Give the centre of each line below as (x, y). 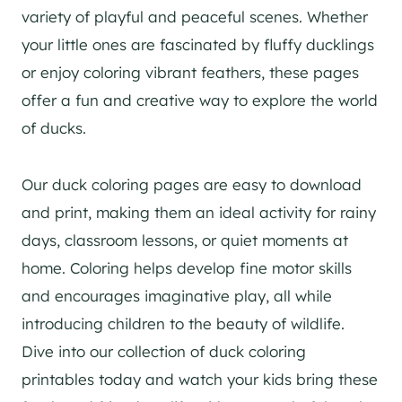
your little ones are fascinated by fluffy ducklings (198, 45)
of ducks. (54, 128)
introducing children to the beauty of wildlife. (183, 324)
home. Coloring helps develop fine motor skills (187, 268)
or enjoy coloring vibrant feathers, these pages (190, 73)
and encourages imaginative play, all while (177, 296)
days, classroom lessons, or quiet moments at (185, 240)
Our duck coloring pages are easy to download (192, 185)
